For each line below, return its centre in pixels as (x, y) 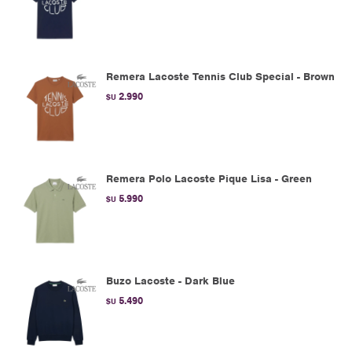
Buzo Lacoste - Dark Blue (170, 281)
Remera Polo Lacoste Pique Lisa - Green (209, 179)
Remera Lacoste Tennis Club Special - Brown (220, 77)
